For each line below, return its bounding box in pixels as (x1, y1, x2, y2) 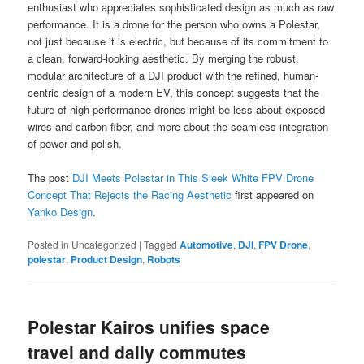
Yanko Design (28, 204, 93, 220)
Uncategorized (69, 237, 140, 252)
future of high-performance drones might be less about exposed (28, 102, 326, 118)
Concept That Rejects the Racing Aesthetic (28, 187, 232, 203)
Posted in (28, 237, 70, 252)
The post (28, 170, 73, 186)
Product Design (71, 252, 143, 267)
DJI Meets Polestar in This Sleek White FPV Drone (72, 170, 314, 186)
